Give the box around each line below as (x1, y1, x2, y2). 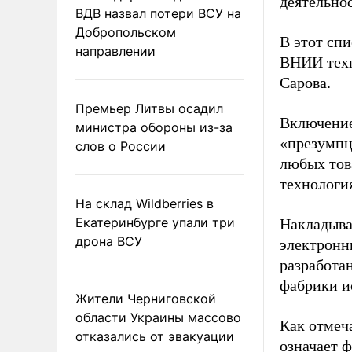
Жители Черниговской (75, 290, 216, 306)
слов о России (75, 137, 166, 154)
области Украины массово (75, 309, 241, 325)
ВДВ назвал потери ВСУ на (75, 5, 241, 21)
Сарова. (280, 74, 331, 91)
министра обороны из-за (75, 119, 233, 135)
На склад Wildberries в (75, 195, 214, 211)
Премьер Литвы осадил (75, 100, 223, 116)
